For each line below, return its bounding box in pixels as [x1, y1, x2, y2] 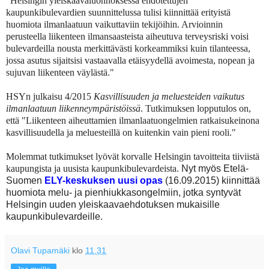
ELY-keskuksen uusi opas [44, 175, 163, 186]
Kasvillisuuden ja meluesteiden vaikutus [94, 91, 244, 101]
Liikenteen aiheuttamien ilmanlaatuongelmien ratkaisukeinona [26, 115, 259, 125]
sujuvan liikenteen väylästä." [6, 67, 114, 77]
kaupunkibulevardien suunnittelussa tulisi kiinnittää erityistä [6, 7, 231, 17]
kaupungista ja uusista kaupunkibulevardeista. [6, 163, 181, 174]
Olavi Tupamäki [11, 245, 70, 255]
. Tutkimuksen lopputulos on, [141, 103, 251, 113]
